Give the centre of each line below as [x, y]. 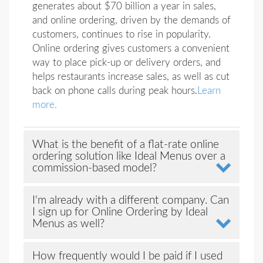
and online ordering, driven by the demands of [131, 20]
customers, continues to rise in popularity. [121, 34]
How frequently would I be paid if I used [127, 256]
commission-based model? [94, 168]
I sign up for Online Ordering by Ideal [120, 212]
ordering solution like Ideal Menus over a [129, 156]
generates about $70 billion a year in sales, [124, 6]
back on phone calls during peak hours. [114, 91]
